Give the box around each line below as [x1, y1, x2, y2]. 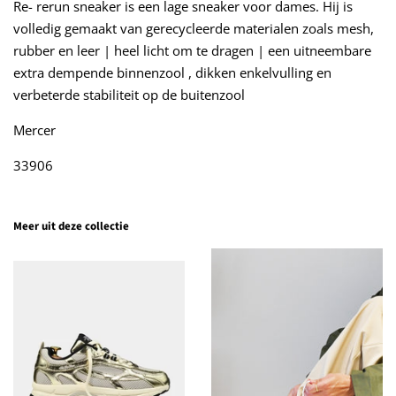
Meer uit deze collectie [13, 218, 129, 235]
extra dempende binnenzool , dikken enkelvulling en [13, 64, 331, 82]
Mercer [13, 121, 59, 140]
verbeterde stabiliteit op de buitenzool [13, 86, 245, 104]
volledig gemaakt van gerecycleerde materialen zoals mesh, [13, 19, 374, 38]
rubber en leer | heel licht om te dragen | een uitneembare [13, 42, 371, 60]
